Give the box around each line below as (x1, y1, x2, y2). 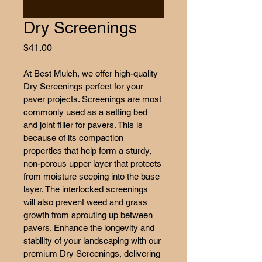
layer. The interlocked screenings (23, 184, 150, 194)
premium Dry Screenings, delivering (23, 249, 163, 258)
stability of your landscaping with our (23, 236, 163, 246)
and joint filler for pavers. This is (23, 120, 145, 130)
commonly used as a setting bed (23, 107, 150, 117)
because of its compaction (23, 133, 126, 143)
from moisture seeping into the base (23, 171, 162, 181)
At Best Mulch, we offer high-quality (23, 68, 160, 78)
